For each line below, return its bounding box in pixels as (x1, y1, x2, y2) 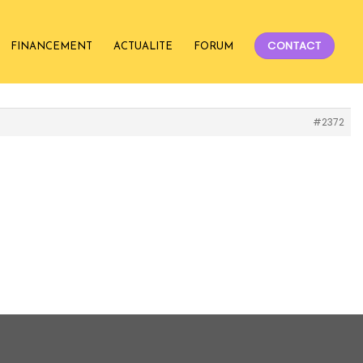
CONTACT (267, 38, 322, 53)
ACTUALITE (113, 41, 173, 52)
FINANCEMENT (10, 41, 92, 52)
